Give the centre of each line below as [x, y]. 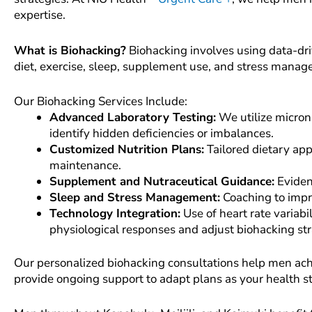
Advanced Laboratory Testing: [133, 117]
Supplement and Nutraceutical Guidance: [162, 181]
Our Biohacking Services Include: [101, 101]
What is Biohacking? [70, 50]
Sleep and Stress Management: [135, 197]
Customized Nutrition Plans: [127, 149]
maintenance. [85, 165]
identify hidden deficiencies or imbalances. [162, 133]
